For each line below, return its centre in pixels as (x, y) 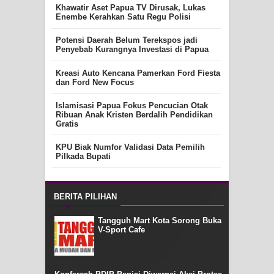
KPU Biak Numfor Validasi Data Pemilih (130, 147)
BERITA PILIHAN (85, 196)
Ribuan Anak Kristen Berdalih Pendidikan (134, 114)
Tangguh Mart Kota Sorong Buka (160, 221)
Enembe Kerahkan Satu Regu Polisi (123, 17)
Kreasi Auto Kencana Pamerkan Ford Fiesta (138, 73)
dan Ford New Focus (94, 82)
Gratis (67, 124)
